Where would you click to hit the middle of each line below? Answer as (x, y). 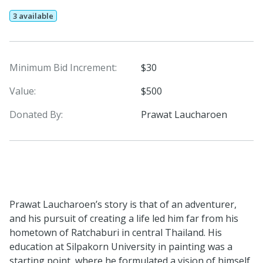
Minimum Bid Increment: (63, 67)
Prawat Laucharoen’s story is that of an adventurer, (123, 204)
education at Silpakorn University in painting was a (121, 246)
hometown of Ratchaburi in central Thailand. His (116, 232)
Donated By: (36, 114)
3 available (33, 16)
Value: (23, 91)
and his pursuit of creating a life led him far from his (124, 218)
